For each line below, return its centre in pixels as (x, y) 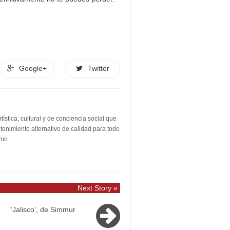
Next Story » (98, 188)
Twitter (98, 68)
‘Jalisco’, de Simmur (43, 209)
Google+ (33, 68)
